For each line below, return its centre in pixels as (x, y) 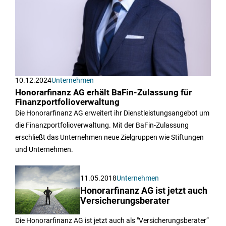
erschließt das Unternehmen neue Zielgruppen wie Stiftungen (109, 137)
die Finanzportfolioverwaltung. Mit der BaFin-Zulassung (102, 125)
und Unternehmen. (44, 149)
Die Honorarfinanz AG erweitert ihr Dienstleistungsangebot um (112, 113)
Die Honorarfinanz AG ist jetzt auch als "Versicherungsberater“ (112, 220)
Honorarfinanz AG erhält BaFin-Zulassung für (103, 92)
